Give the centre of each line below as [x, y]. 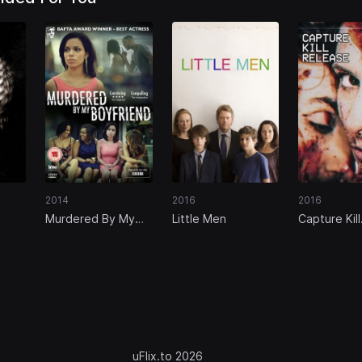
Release [320, 234]
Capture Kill [329, 218]
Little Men [199, 218]
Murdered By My [90, 218]
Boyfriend [72, 234]
